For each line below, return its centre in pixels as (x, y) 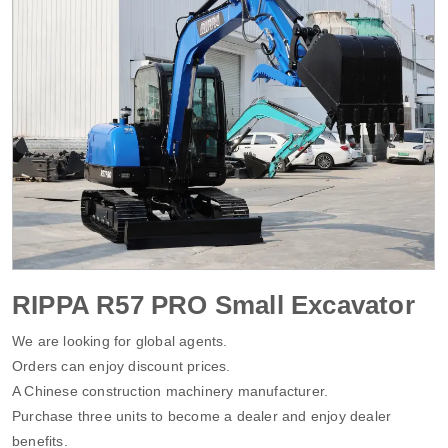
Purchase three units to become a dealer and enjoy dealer (202, 415)
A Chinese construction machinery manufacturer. (170, 390)
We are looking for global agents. (120, 340)
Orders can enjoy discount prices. (121, 365)
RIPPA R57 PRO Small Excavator (213, 304)
